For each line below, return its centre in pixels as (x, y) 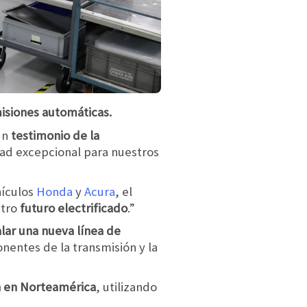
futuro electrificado (74, 208)
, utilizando (126, 286)
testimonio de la (54, 136)
